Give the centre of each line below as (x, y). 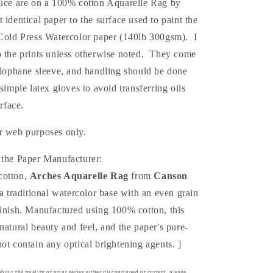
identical (23, 20)
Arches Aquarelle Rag (79, 176)
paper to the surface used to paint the (119, 20)
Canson (171, 176)
